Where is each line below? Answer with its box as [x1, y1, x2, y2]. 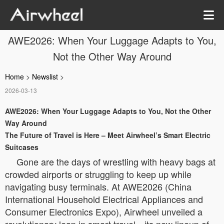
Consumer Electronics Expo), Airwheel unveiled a [5, 205, 202, 218]
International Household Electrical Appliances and [5, 192, 203, 205]
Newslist [32, 71, 58, 81]
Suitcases [5, 142, 38, 152]
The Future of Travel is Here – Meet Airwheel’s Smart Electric [5, 130, 210, 140]
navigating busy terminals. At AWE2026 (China [5, 180, 191, 193]
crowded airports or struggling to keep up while [5, 167, 191, 180]
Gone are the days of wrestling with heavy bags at [16, 155, 215, 168]
